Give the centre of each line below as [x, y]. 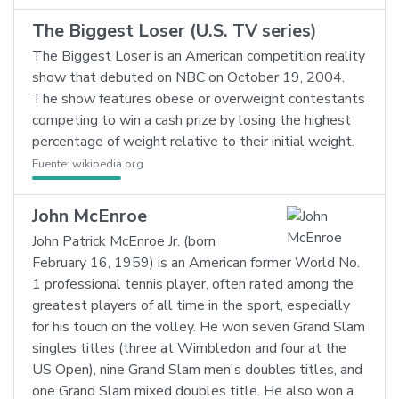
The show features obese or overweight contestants [199, 99]
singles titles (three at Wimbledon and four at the [189, 348]
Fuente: [52, 164]
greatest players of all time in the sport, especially [191, 305]
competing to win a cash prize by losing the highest [191, 120]
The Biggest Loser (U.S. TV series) [175, 31]
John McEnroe [90, 216]
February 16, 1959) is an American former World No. [196, 263]
